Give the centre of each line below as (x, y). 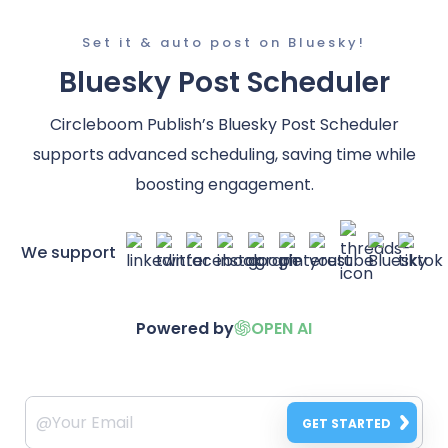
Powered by (185, 328)
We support (68, 253)
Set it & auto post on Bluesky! (224, 42)
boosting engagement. (224, 184)
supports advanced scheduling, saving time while (224, 154)
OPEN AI (281, 328)
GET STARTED (347, 423)
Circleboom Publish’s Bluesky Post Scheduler (224, 124)
